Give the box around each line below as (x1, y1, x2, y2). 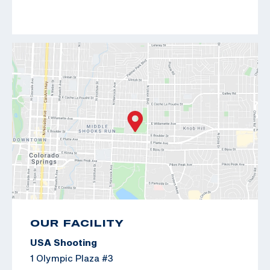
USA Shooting (30, 236, 97, 248)
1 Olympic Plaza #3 (30, 252, 113, 263)
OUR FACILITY (30, 216, 125, 228)
